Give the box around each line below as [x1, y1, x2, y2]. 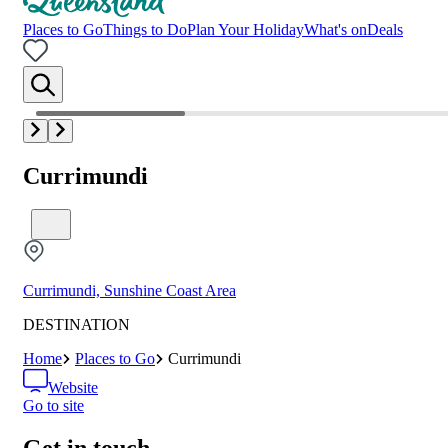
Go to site [23, 397, 84, 415]
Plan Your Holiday [187, 21, 304, 38]
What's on [304, 21, 367, 38]
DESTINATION [23, 316, 130, 334]
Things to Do [103, 21, 187, 38]
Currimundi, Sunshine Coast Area [23, 282, 236, 300]
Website [48, 379, 98, 397]
